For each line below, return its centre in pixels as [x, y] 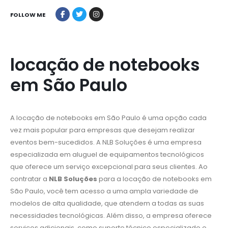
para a [110, 179]
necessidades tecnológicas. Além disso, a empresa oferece [111, 216]
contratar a [30, 179]
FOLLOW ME [28, 15]
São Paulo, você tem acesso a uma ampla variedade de [104, 191]
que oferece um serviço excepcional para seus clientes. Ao [109, 167]
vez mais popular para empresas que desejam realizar [103, 130]
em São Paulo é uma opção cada [150, 118]
